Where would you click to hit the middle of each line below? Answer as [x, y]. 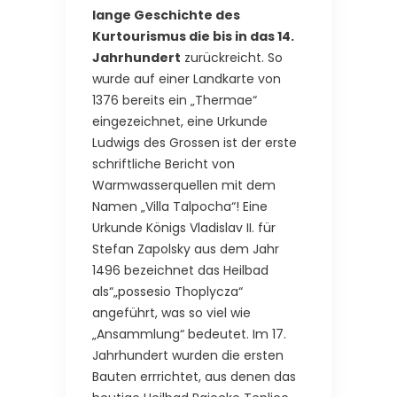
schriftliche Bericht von [163, 163]
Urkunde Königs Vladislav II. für [184, 227]
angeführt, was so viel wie [171, 312]
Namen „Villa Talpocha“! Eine [180, 206]
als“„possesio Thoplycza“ [167, 291]
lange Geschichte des [166, 15]
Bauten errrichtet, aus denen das [194, 376]
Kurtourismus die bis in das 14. [193, 36]
